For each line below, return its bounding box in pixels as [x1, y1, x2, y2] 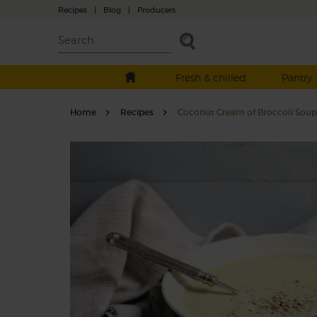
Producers [137, 4, 175, 15]
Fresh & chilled [175, 71, 246, 83]
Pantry [281, 71, 312, 83]
